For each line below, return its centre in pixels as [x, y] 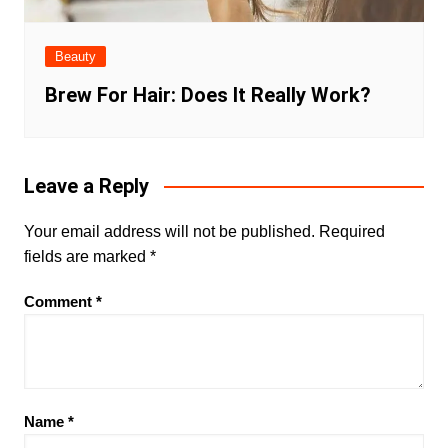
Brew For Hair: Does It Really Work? [207, 94]
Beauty [75, 56]
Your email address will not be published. [169, 231]
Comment [59, 301]
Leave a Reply [86, 185]
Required [351, 231]
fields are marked [86, 256]
